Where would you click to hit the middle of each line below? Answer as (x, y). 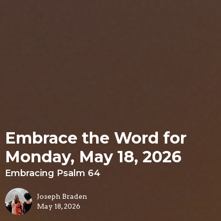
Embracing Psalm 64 (53, 173)
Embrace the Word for (96, 138)
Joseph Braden (62, 197)
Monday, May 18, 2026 (93, 157)
